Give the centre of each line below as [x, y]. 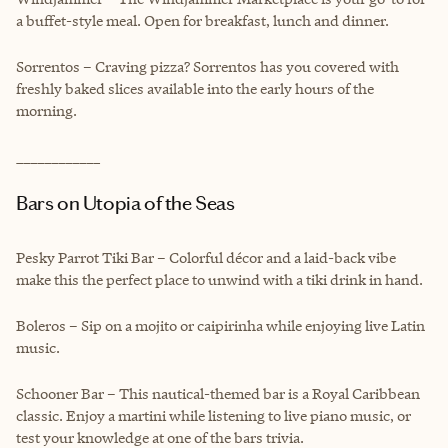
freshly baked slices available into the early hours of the [195, 88]
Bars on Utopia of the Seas [131, 202]
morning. [46, 110]
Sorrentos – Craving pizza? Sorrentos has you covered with [207, 66]
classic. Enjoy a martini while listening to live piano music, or [213, 415]
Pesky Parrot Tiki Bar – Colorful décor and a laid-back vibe [206, 257]
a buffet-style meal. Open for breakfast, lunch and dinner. [202, 20]
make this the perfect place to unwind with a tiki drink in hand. [219, 279]
